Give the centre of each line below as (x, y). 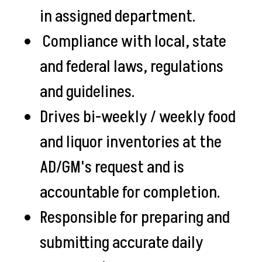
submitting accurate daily (122, 243)
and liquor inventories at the (131, 142)
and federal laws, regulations (132, 67)
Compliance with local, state (133, 42)
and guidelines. (89, 92)
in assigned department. (119, 17)
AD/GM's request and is (112, 168)
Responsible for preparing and (135, 218)
